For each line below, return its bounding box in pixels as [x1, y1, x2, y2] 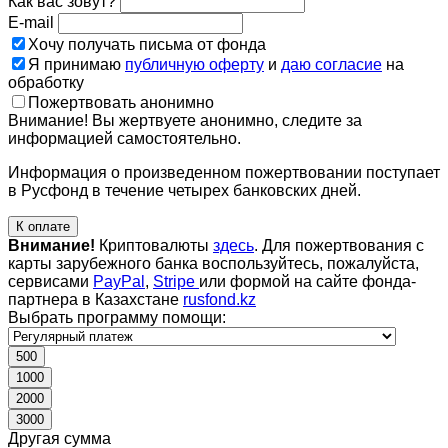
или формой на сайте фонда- [199, 272, 416, 290]
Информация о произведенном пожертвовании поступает [8, 163, 440, 181]
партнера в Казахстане [8, 290, 183, 308]
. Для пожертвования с [254, 236, 424, 254]
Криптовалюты [95, 236, 213, 254]
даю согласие [281, 55, 382, 73]
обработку [8, 73, 84, 91]
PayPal [93, 272, 145, 290]
